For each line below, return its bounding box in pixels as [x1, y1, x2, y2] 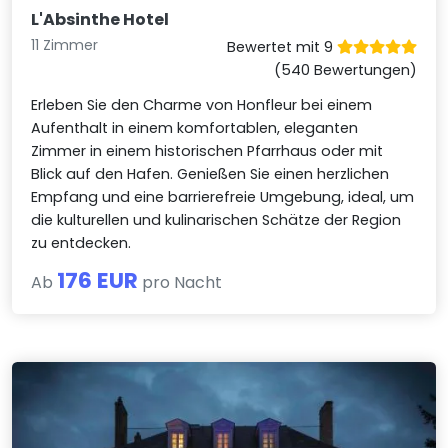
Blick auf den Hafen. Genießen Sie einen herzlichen [31, 163, 390, 184]
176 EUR [57, 264, 139, 296]
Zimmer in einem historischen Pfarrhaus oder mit [31, 140, 384, 161]
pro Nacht [138, 270, 223, 294]
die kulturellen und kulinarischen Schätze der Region [31, 209, 402, 230]
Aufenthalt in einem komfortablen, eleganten [31, 117, 359, 138]
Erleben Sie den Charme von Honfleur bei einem [31, 94, 373, 115]
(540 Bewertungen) [273, 59, 417, 80]
